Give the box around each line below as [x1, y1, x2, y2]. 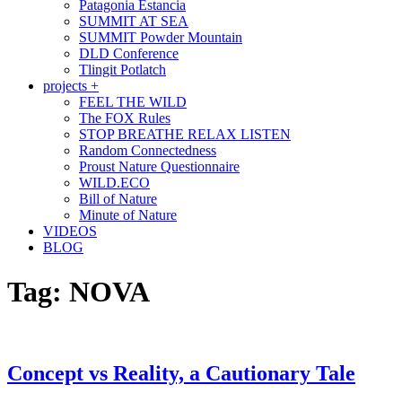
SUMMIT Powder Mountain [79, 30, 242, 46]
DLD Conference [79, 46, 179, 62]
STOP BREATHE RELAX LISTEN [79, 127, 291, 143]
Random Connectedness [79, 143, 216, 159]
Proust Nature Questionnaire [79, 159, 240, 175]
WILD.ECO [79, 175, 150, 191]
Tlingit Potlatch [79, 62, 166, 78]
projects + [43, 78, 99, 94]
